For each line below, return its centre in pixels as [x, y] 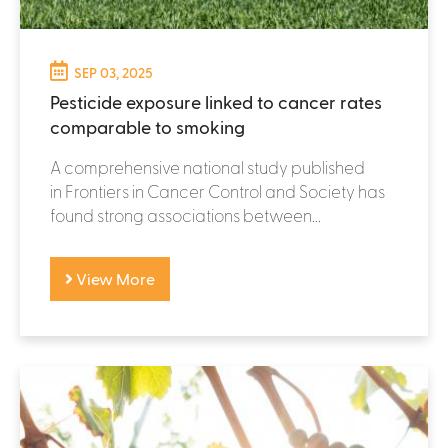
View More [114, 278]
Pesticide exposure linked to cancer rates [216, 101]
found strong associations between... [185, 214]
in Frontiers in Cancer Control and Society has [217, 190]
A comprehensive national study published [207, 166]
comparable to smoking [149, 126]
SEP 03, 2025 [113, 72]
